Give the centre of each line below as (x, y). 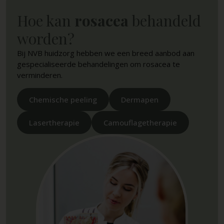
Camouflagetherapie (140, 122)
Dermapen (140, 99)
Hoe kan (46, 21)
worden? (46, 39)
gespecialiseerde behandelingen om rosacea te (99, 64)
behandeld (165, 21)
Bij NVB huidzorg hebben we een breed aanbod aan (106, 53)
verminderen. (40, 75)
